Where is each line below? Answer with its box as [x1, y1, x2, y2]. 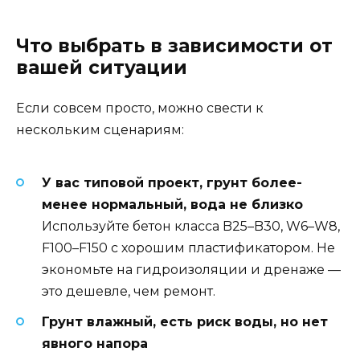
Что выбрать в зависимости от [16, 35, 333, 58]
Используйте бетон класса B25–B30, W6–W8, [42, 218, 340, 234]
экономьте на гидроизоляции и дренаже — [42, 261, 341, 277]
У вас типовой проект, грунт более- [42, 174, 302, 190]
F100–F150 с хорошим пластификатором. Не [42, 239, 335, 256]
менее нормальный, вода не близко [42, 196, 303, 212]
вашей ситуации [16, 56, 187, 80]
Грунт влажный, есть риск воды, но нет [42, 313, 328, 329]
